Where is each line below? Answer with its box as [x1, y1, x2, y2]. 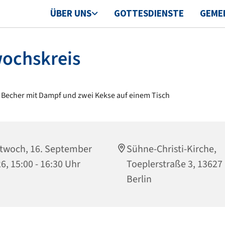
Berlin [127, 172, 152, 187]
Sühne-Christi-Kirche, [127, 142, 216, 157]
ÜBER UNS [50, 7, 91, 20]
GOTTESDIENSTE [114, 7, 184, 20]
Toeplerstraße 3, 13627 [127, 157, 222, 172]
